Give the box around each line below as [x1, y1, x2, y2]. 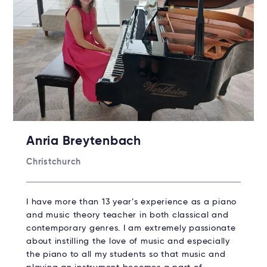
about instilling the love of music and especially [26, 237, 230, 246]
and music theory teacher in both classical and [26, 210, 229, 219]
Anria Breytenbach [26, 135, 141, 148]
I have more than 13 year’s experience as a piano [26, 197, 237, 206]
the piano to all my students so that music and [26, 250, 226, 259]
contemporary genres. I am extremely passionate [26, 223, 236, 232]
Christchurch [26, 157, 81, 166]
